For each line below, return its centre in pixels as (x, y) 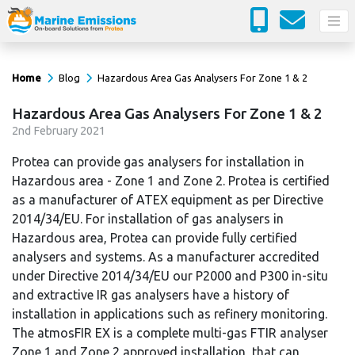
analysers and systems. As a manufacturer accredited (166, 257)
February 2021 (68, 131)
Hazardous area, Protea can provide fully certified (155, 238)
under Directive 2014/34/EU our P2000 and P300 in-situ (170, 276)
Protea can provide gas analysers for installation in (158, 162)
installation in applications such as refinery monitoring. (170, 314)
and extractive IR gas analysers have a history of (151, 295)
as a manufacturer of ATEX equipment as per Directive (168, 200)
